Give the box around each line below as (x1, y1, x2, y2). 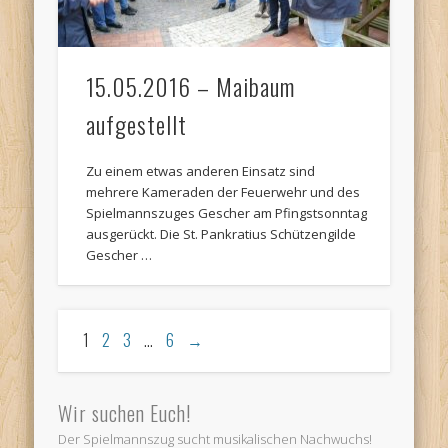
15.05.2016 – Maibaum (86, 67, 296, 104)
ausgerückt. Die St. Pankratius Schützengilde (86, 224, 357, 243)
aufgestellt (86, 105, 188, 142)
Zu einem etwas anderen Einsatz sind (86, 161, 316, 180)
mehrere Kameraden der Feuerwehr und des (86, 182, 361, 201)
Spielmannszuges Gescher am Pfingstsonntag (86, 203, 368, 222)
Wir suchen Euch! (58, 397, 192, 428)
